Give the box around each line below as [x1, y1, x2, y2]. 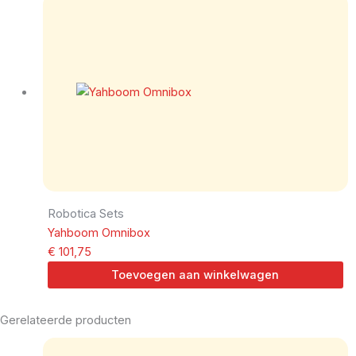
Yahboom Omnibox [47, 226, 150, 241]
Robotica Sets [47, 207, 124, 222]
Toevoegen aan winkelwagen [111, 268, 280, 283]
